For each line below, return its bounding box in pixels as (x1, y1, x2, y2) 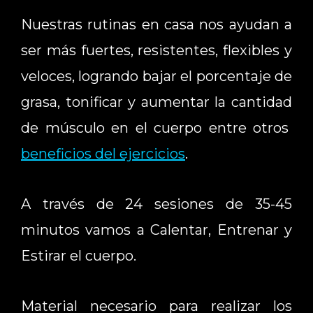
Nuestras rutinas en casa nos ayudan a (21, 15, 292, 33)
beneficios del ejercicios (21, 145, 185, 162)
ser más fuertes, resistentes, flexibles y (21, 41, 292, 59)
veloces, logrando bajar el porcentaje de (21, 67, 292, 85)
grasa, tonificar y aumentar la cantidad (21, 93, 292, 110)
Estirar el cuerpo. (21, 247, 136, 264)
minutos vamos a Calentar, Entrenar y (21, 221, 292, 238)
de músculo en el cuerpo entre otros (21, 119, 292, 136)
